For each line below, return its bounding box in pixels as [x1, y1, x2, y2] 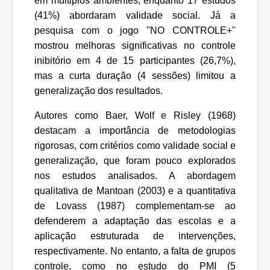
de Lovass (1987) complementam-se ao [34, 200, 236, 211]
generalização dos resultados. [34, 85, 163, 96]
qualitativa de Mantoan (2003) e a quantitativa [34, 185, 236, 196]
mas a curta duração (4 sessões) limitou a [34, 70, 236, 81]
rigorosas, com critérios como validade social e [34, 140, 236, 151]
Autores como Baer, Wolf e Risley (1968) [34, 110, 236, 121]
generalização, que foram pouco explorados [34, 155, 236, 166]
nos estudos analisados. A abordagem [34, 170, 236, 181]
